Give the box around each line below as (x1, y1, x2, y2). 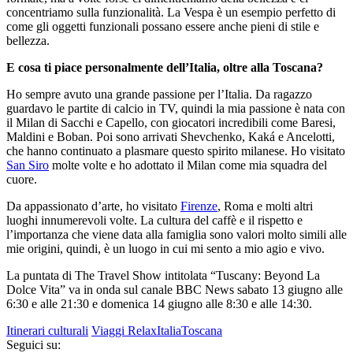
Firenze (180, 199, 217, 214)
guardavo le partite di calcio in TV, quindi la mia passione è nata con (6, 102, 345, 116)
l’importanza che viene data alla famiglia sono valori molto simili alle (6, 228, 347, 242)
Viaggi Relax (91, 324, 157, 338)
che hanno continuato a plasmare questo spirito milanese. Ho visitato (6, 144, 345, 158)
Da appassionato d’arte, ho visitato (6, 199, 180, 214)
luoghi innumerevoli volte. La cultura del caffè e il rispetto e (6, 214, 303, 228)
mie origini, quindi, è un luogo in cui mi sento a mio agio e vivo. (6, 242, 325, 256)
